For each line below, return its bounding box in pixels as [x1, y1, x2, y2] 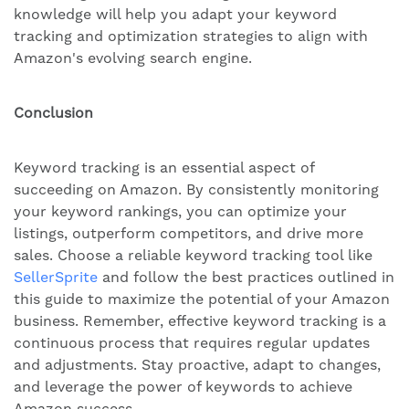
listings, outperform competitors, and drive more [14, 225, 363, 243]
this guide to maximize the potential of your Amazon [14, 290, 390, 309]
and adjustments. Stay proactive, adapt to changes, [14, 356, 381, 374]
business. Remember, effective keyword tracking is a [14, 312, 386, 330]
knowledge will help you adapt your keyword [14, 5, 337, 24]
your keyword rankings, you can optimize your [14, 203, 347, 221]
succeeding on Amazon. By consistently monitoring [14, 181, 379, 199]
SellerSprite [14, 268, 98, 287]
